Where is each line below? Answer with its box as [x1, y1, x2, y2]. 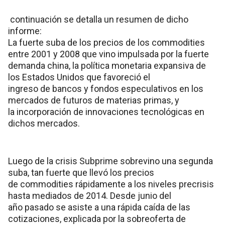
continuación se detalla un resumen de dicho [8, 14, 188, 25]
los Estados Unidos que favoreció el [8, 72, 150, 83]
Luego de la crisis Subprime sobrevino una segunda [8, 156, 213, 167]
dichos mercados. [8, 118, 80, 129]
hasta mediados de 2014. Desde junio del [8, 190, 171, 201]
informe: [8, 26, 42, 37]
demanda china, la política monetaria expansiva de [8, 60, 206, 71]
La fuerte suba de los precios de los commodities [8, 37, 205, 48]
